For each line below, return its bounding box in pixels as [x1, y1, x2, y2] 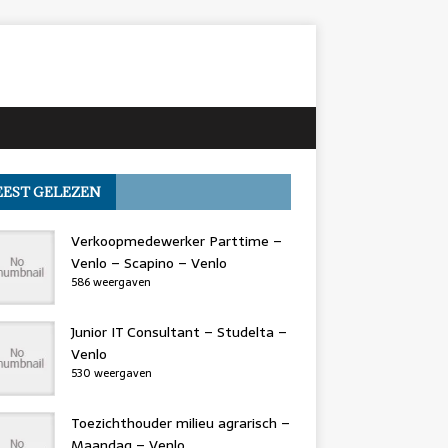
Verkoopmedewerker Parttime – [70, 230, 282, 252]
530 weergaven [70, 364, 152, 382]
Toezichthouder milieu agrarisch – [70, 412, 290, 434]
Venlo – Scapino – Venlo [70, 252, 227, 274]
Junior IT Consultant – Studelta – [70, 321, 287, 343]
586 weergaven [70, 273, 151, 291]
